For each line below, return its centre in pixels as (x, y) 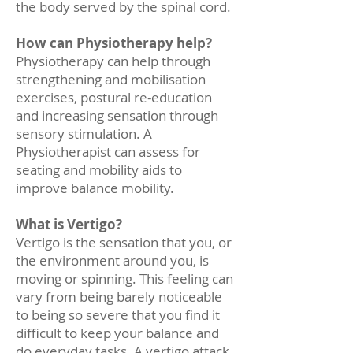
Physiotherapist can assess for (108, 151)
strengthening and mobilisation (111, 79)
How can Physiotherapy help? (115, 43)
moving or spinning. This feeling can (124, 278)
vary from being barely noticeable (119, 296)
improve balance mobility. (97, 188)
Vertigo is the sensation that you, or (124, 242)
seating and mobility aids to (99, 169)
